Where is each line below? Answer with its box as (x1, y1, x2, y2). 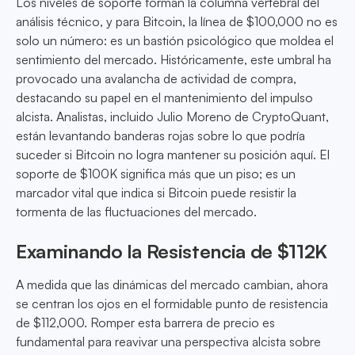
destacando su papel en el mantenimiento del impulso (16, 90, 313, 106)
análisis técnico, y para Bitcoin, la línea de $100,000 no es (16, 13, 338, 30)
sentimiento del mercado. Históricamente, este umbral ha (16, 52, 331, 68)
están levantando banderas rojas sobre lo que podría (16, 128, 305, 144)
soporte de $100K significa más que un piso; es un (16, 166, 296, 182)
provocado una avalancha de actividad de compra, (16, 71, 296, 87)
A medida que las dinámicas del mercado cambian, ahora (16, 277, 328, 293)
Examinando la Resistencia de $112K (16, 239, 328, 264)
